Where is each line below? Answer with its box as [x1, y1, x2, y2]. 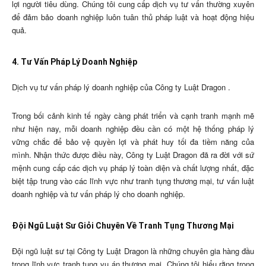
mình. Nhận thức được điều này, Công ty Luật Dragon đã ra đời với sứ [12, 149, 254, 161]
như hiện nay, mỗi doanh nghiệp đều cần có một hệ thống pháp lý [12, 123, 254, 135]
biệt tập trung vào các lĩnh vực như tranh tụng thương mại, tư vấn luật [12, 175, 254, 187]
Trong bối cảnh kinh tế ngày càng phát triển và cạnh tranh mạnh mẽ [12, 110, 254, 122]
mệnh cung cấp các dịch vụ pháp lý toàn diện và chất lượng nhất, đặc [12, 162, 254, 174]
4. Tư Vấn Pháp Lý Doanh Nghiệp [12, 57, 137, 67]
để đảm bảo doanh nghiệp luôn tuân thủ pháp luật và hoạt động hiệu [12, 11, 254, 23]
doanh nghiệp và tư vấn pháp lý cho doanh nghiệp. [12, 188, 185, 200]
